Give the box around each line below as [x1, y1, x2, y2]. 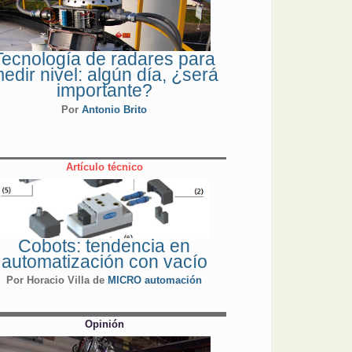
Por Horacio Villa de [6, 274, 108, 287]
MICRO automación [108, 274, 203, 287]
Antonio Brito [82, 103, 148, 115]
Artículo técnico [65, 160, 143, 173]
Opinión [84, 318, 124, 331]
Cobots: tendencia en [18, 235, 191, 256]
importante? [56, 80, 152, 101]
